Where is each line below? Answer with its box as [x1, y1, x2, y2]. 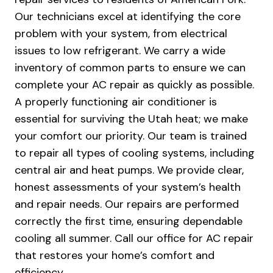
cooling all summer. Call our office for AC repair [15, 231, 253, 246]
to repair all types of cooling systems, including [15, 146, 255, 161]
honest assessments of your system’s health [15, 180, 241, 195]
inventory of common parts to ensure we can [15, 60, 246, 76]
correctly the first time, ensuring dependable [15, 214, 243, 229]
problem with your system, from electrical [15, 26, 227, 41]
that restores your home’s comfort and [15, 248, 214, 263]
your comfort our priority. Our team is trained [15, 129, 247, 144]
